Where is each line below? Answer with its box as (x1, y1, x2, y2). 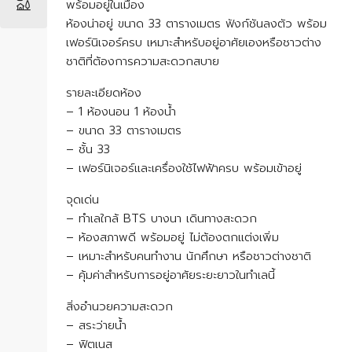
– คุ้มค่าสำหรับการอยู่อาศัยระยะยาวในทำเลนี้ (66, 266, 275, 284)
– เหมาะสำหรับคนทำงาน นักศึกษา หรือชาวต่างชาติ (66, 247, 311, 265)
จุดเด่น (66, 191, 99, 208)
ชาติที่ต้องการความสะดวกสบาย (66, 53, 219, 70)
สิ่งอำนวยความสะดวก (66, 298, 173, 315)
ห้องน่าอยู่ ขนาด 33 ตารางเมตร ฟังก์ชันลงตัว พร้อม (66, 15, 327, 32)
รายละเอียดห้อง (66, 84, 141, 101)
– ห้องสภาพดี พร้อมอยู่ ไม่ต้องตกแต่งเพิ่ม (66, 229, 279, 246)
